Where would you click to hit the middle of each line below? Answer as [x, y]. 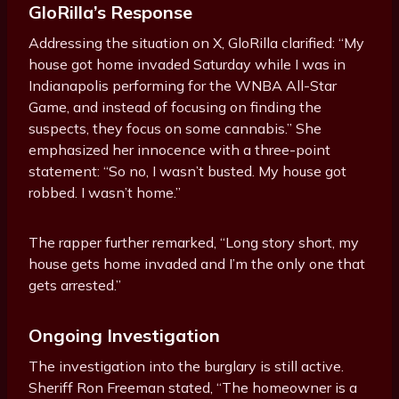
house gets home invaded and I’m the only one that [197, 264]
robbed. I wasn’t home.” [105, 193]
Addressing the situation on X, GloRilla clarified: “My [196, 43]
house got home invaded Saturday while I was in [187, 65]
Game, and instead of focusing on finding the [175, 107]
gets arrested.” [75, 285]
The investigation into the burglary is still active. [186, 366]
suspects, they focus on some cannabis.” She [175, 129]
